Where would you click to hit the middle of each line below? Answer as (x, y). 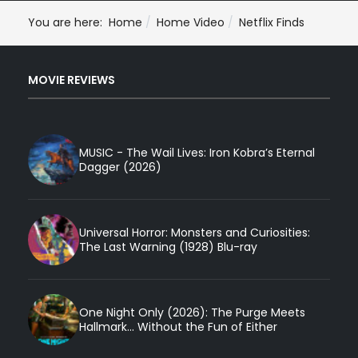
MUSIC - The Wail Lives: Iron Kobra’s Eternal (197, 152)
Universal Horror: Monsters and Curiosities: (195, 232)
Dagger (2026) (120, 167)
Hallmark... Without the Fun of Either (178, 326)
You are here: (68, 23)
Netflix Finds (272, 23)
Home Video (191, 23)
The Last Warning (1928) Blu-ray (168, 247)
